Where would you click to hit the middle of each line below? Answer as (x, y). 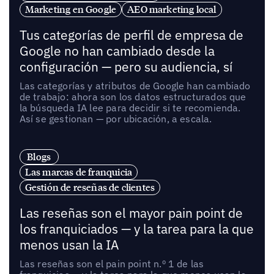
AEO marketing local (172, 9)
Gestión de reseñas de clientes (90, 187)
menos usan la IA (69, 245)
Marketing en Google (71, 9)
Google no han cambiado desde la (117, 51)
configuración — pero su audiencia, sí (126, 67)
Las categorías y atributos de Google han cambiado (135, 86)
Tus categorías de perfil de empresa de (131, 35)
